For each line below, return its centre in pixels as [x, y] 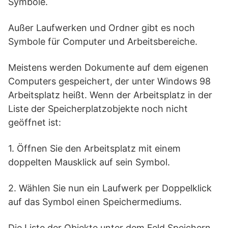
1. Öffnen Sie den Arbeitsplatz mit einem [94, 148]
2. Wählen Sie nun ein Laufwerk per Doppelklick [110, 188]
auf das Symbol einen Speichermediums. [95, 202]
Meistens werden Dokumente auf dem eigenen [108, 67]
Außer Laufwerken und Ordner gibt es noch [102, 28]
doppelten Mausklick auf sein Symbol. [89, 162]
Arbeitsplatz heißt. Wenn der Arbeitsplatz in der [110, 95]
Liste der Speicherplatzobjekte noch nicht [98, 109]
